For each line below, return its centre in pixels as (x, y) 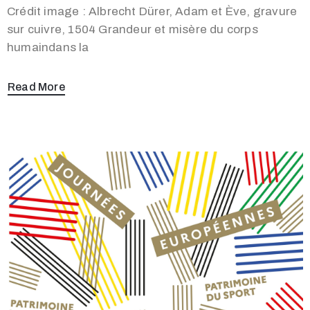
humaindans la (48, 47)
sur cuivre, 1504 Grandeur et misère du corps (133, 29)
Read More (36, 86)
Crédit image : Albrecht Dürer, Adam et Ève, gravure (152, 11)
